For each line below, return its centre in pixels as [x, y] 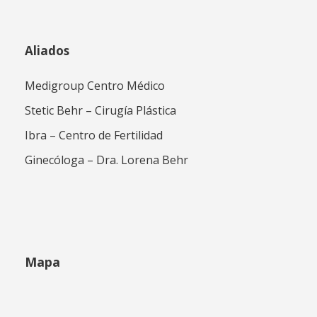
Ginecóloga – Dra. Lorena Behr [106, 160]
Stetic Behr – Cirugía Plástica [100, 110]
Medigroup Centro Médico [95, 85]
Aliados [47, 50]
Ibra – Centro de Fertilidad [94, 135]
